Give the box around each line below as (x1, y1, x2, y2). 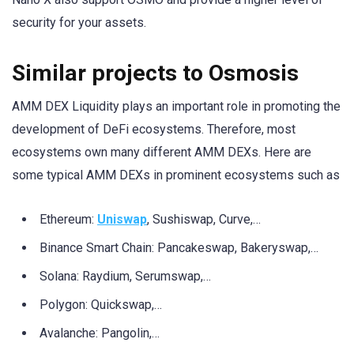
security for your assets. (12, 15, 146, 31)
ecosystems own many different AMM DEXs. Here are (12, 145, 311, 160)
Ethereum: (40, 211, 97, 227)
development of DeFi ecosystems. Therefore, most (12, 122, 296, 137)
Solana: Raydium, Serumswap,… (40, 268, 211, 284)
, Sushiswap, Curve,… (147, 211, 261, 227)
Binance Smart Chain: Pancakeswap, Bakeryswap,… (40, 239, 318, 255)
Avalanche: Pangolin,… (40, 325, 160, 341)
